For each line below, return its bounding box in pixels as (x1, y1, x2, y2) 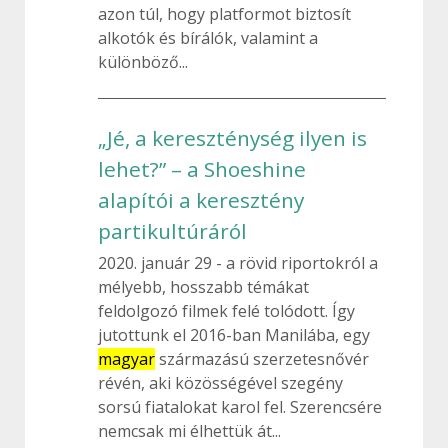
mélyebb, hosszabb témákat (98, 276, 309, 298)
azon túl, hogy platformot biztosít (98, 3, 351, 25)
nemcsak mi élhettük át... (98, 420, 281, 442)
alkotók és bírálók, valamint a (98, 27, 318, 49)
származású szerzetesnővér (155, 348, 369, 370)
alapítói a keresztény (98, 186, 304, 214)
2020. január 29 (98, 252, 216, 274)
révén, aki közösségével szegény (98, 372, 343, 394)
